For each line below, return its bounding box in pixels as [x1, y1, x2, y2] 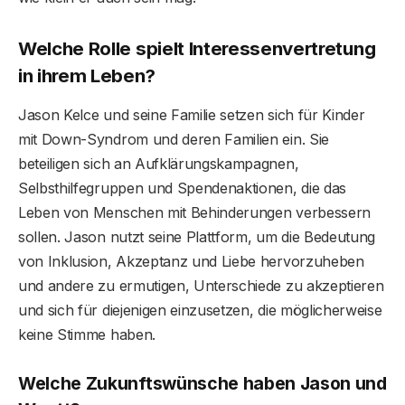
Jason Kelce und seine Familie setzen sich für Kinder [18, 106, 365, 125]
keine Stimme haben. [18, 325, 155, 344]
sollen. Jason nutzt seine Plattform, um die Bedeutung [18, 228, 376, 247]
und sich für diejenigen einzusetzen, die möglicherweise [18, 301, 382, 320]
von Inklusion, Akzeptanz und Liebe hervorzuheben [18, 252, 364, 271]
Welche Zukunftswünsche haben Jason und [18, 372, 387, 395]
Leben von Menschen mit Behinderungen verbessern [18, 203, 371, 222]
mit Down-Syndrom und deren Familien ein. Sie [18, 130, 329, 149]
